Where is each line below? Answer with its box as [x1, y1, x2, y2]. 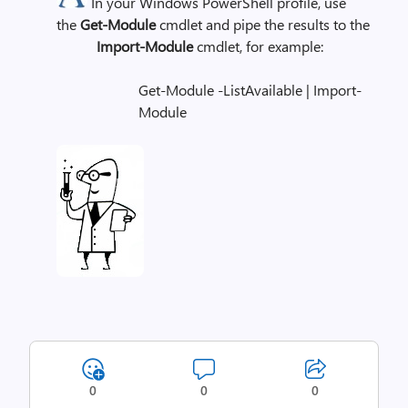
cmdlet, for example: [197, 36, 323, 56]
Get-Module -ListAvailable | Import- [138, 80, 362, 99]
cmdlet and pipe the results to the [156, 15, 373, 34]
